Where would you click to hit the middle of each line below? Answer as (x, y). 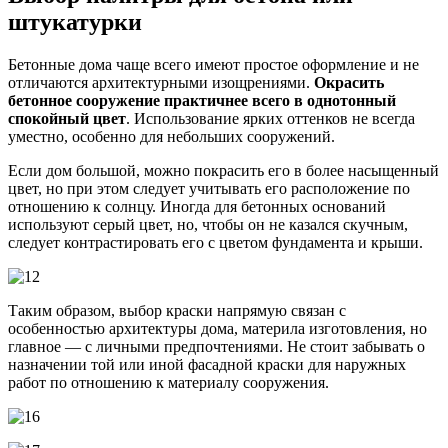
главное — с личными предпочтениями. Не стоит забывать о (216, 347)
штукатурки (75, 22)
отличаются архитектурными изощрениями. (161, 83)
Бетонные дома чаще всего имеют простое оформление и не (213, 65)
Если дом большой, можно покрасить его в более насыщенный (223, 171)
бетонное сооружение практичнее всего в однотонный (202, 101)
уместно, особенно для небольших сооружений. (171, 137)
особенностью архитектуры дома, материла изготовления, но (217, 329)
